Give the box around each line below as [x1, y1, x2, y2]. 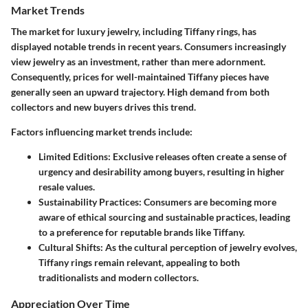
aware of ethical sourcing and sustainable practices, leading [38, 210, 290, 223]
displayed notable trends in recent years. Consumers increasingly [11, 40, 286, 52]
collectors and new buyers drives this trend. [11, 100, 196, 113]
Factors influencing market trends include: [11, 125, 192, 137]
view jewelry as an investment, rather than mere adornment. [11, 55, 265, 67]
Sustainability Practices [38, 195, 139, 208]
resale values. [38, 180, 95, 192]
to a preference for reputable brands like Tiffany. [38, 225, 245, 238]
